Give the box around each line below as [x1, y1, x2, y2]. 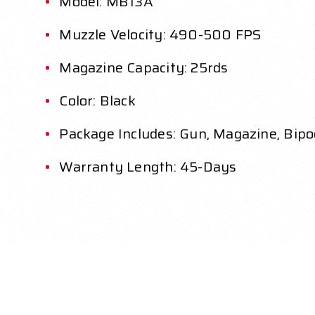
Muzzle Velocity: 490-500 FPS [59, 23, 262, 46]
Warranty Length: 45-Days [59, 155, 237, 179]
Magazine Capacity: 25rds [59, 56, 229, 79]
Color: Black [59, 89, 136, 112]
